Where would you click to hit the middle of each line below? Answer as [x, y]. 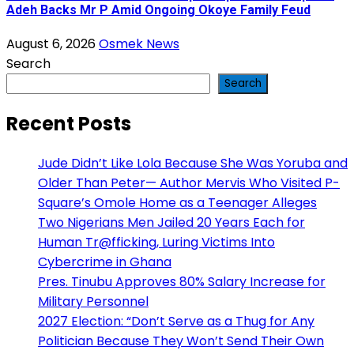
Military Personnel [93, 301]
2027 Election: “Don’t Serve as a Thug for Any [176, 321]
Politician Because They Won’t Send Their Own [181, 341]
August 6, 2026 [53, 44]
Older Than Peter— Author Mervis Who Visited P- [189, 183]
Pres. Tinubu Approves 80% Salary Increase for [182, 281]
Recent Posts [69, 123]
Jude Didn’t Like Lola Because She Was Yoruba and [193, 163]
